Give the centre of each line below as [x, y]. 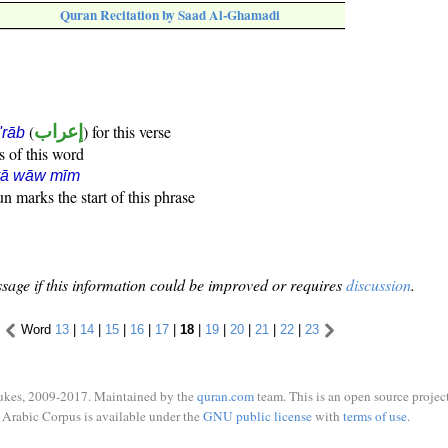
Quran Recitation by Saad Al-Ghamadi [170, 15]
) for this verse [127, 132]
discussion [378, 285]
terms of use [374, 415]
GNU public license [257, 415]
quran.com [225, 396]
